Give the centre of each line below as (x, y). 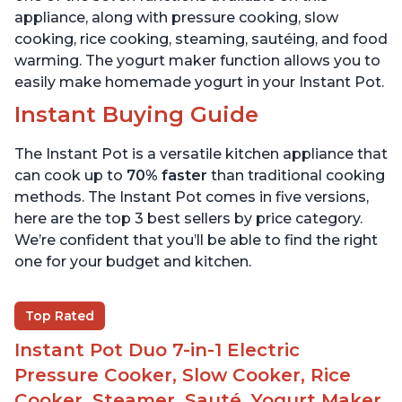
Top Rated (60, 316)
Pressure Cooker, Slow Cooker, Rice (183, 376)
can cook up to (70, 176)
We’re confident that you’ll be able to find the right (196, 240)
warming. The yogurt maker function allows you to (197, 61)
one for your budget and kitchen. (133, 262)
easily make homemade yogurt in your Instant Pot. (199, 83)
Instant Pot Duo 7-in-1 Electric (157, 350)
